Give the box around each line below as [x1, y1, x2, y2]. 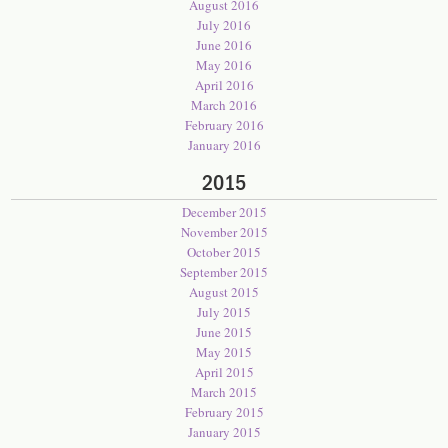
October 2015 [187, 243, 261, 261]
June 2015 [196, 323, 252, 341]
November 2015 [180, 223, 268, 241]
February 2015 [184, 403, 264, 421]
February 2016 [184, 116, 264, 134]
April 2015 [194, 363, 254, 381]
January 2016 [187, 136, 261, 154]
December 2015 [181, 203, 267, 221]
